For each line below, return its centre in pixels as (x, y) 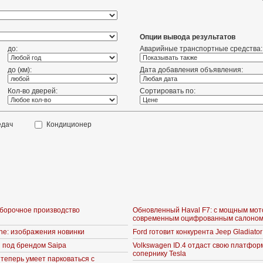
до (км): (20, 70)
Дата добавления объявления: (191, 70)
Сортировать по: (168, 91)
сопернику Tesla (159, 254)
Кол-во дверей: (33, 91)
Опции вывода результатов (188, 37)
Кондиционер (69, 124)
